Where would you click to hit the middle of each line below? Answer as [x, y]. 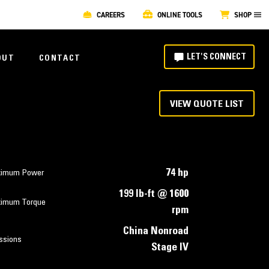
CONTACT [60, 59]
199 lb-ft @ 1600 [153, 195]
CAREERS [111, 15]
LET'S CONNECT [216, 57]
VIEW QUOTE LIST [207, 104]
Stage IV [170, 248]
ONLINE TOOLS [180, 15]
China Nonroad [156, 232]
